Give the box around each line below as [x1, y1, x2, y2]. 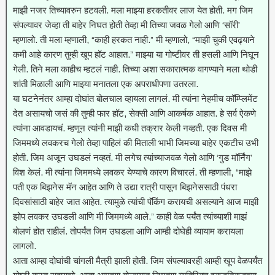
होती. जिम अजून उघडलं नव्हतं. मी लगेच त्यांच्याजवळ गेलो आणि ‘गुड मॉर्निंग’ [13, 152, 252, 163]
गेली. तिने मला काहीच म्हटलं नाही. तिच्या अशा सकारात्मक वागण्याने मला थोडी [13, 64, 257, 74]
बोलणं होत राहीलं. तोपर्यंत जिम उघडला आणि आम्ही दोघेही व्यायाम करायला [13, 226, 243, 236]
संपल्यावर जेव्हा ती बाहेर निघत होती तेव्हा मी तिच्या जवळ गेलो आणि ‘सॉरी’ [13, 20, 239, 30]
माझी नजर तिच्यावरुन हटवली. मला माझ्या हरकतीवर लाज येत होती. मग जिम [13, 5, 253, 15]
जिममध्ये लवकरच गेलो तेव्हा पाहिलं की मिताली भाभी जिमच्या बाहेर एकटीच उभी [13, 137, 258, 148]
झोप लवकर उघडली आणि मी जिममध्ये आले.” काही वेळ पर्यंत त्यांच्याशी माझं [13, 211, 247, 222]
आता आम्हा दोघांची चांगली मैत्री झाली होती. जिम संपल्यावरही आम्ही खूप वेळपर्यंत [13, 255, 262, 266]
